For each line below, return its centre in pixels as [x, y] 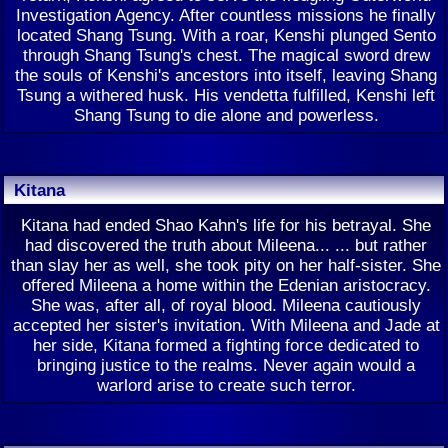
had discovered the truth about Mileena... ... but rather [226, 245]
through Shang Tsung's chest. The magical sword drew [226, 55]
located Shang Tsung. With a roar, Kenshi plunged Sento [226, 35]
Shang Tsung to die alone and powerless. [226, 115]
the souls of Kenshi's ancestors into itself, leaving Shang [226, 75]
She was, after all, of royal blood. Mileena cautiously [226, 305]
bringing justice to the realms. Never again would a [226, 365]
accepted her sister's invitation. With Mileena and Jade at [226, 325]
